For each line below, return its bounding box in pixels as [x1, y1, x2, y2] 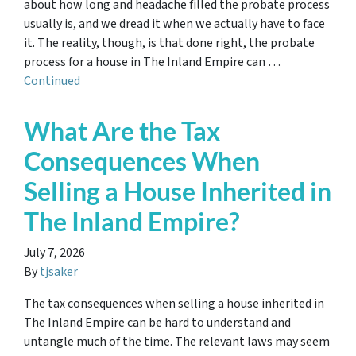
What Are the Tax [24, 115, 220, 146]
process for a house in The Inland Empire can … [24, 53, 281, 71]
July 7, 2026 [24, 244, 85, 261]
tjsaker [40, 263, 78, 281]
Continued [24, 72, 80, 90]
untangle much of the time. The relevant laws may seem [24, 333, 330, 350]
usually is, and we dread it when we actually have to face [24, 15, 325, 33]
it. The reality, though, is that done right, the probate [24, 34, 315, 52]
